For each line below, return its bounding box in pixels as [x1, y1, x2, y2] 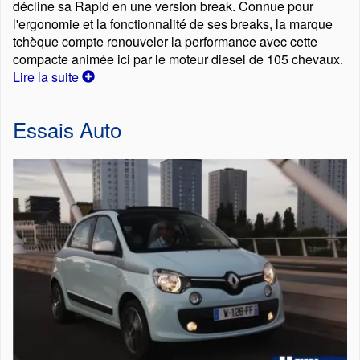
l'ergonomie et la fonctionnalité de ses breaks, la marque [13, 14, 333, 34]
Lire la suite [13, 67, 82, 87]
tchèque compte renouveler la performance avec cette [13, 32, 317, 51]
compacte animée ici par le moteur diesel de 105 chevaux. [13, 50, 343, 69]
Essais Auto [13, 114, 121, 145]
